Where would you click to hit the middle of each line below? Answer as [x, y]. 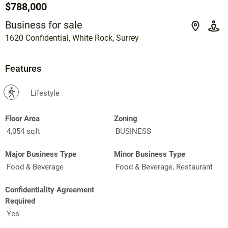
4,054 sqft [23, 131]
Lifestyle [45, 93]
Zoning [126, 118]
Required [20, 201]
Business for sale [44, 25]
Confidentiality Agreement [50, 190]
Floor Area [22, 118]
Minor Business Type [150, 154]
